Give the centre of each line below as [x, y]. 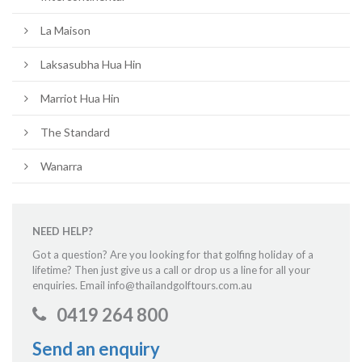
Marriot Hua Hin [80, 98]
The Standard [75, 132]
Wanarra [61, 166]
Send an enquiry [96, 348]
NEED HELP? [63, 231]
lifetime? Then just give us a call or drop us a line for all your [171, 269]
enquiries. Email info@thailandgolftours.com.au [142, 285]
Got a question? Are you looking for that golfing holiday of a [173, 254]
